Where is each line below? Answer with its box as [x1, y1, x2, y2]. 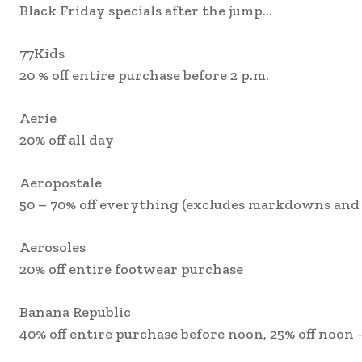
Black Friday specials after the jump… [19, 2, 272, 20]
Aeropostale [19, 174, 102, 192]
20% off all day [19, 131, 114, 149]
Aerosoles [19, 238, 86, 257]
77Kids [19, 44, 65, 63]
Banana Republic [19, 303, 131, 322]
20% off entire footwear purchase [19, 260, 243, 279]
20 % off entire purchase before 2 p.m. [19, 66, 269, 85]
